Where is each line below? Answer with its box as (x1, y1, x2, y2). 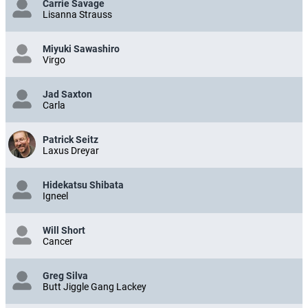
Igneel (43, 190, 68, 201)
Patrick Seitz (43, 133, 98, 145)
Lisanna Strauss (43, 8, 112, 20)
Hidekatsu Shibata (43, 179, 124, 190)
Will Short (43, 224, 85, 236)
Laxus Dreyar (43, 144, 99, 156)
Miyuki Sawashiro (43, 43, 120, 54)
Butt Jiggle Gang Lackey (43, 280, 146, 292)
